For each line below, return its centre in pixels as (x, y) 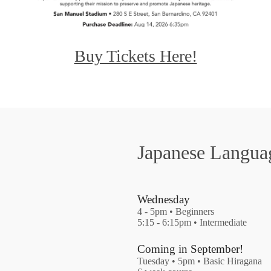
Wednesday (164, 199)
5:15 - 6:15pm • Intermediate (192, 222)
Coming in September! (191, 249)
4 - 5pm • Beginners (176, 211)
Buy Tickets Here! (135, 56)
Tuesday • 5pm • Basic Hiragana (200, 261)
